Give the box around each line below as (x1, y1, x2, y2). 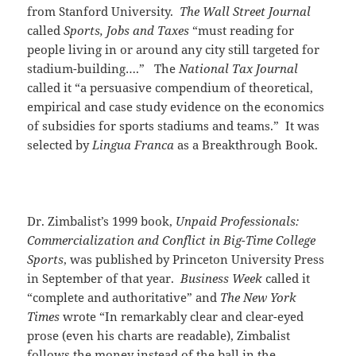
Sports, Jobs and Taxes (64, 22, 190, 39)
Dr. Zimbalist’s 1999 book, (27, 213, 176, 230)
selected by (27, 137, 93, 153)
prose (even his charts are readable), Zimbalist (27, 327, 291, 344)
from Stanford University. (27, 3, 180, 20)
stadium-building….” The (27, 60, 180, 77)
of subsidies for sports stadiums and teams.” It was (27, 118, 320, 134)
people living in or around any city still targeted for (27, 41, 320, 58)
